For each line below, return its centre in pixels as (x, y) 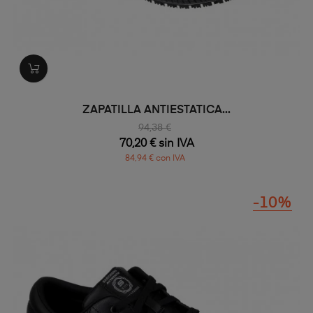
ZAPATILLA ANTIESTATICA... (156, 111)
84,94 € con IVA (155, 159)
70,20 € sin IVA (156, 144)
